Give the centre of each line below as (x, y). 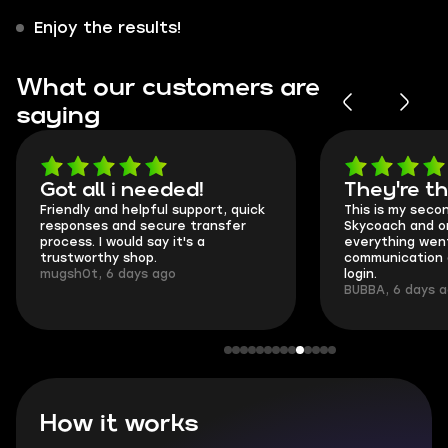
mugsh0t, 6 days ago (108, 274)
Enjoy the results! (107, 27)
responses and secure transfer (143, 226)
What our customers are (168, 88)
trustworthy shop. (98, 258)
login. (360, 274)
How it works (119, 424)
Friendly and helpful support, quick (152, 210)
